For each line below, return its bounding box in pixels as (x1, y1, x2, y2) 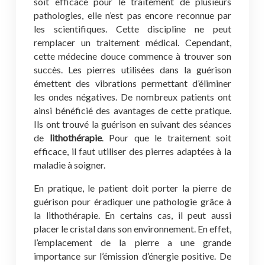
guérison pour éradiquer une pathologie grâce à (34, 196, 231, 207)
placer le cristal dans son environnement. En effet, (34, 223, 231, 234)
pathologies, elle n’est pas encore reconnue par (34, 9, 231, 21)
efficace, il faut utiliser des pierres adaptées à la (34, 146, 231, 157)
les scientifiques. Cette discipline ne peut (34, 23, 231, 34)
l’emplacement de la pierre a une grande (34, 237, 231, 248)
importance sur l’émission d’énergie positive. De (34, 250, 231, 261)
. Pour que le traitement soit (101, 132, 231, 143)
